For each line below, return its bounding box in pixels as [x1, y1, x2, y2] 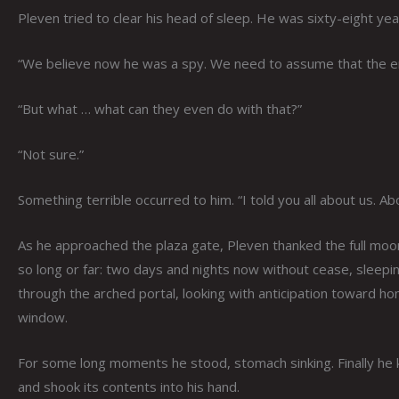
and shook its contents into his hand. [18, 377, 240, 395]
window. [18, 307, 68, 326]
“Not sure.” [18, 144, 84, 163]
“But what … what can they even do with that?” [18, 99, 302, 118]
